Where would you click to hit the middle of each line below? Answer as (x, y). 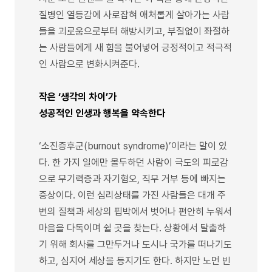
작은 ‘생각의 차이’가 (78, 97)
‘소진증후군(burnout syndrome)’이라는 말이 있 (133, 146)
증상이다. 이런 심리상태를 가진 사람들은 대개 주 (132, 195)
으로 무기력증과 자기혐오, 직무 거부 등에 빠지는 (132, 178)
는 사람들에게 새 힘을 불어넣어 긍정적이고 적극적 (135, 47)
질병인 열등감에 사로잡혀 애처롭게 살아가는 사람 (134, 15)
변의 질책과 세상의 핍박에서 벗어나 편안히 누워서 (135, 211)
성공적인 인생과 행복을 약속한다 (102, 113)
